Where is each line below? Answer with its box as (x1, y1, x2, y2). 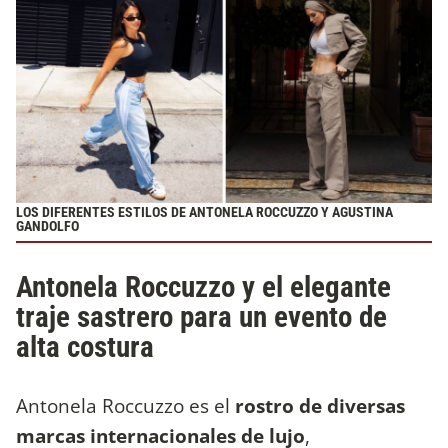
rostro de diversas (235, 391, 405, 419)
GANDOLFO (16, 217, 79, 235)
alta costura (16, 329, 154, 364)
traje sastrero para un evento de (16, 299, 387, 334)
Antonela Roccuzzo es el (16, 391, 235, 419)
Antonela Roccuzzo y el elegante (16, 269, 391, 304)
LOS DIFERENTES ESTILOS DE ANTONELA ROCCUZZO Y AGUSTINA (16, 203, 393, 221)
